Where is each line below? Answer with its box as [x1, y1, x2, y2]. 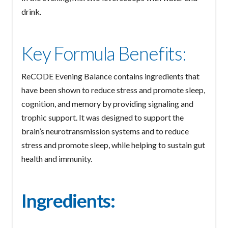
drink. [21, 7, 41, 17]
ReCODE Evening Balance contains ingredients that [21, 71, 199, 81]
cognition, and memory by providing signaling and [21, 99, 193, 109]
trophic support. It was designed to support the [21, 112, 184, 123]
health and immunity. [21, 154, 92, 164]
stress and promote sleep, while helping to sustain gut [21, 140, 205, 150]
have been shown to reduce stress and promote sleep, [21, 85, 205, 95]
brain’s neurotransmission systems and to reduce [21, 126, 189, 136]
